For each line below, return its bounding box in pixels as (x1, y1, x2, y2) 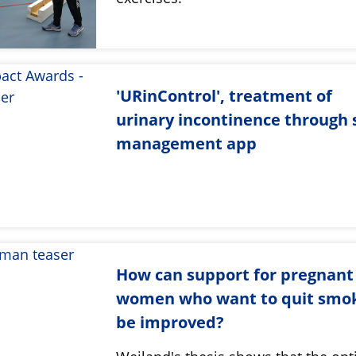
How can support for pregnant (116, 264, 354, 286)
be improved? (116, 311, 225, 334)
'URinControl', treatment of (116, 85, 333, 107)
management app (116, 133, 257, 155)
